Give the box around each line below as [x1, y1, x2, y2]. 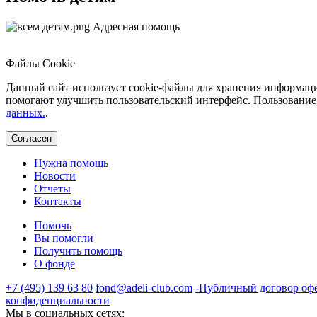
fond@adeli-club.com [96, 281, 192, 294]
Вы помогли [34, 231, 93, 244]
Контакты [34, 195, 81, 207]
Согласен [11, 132, 52, 144]
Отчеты [34, 182, 71, 195]
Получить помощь [34, 244, 122, 257]
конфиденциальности [6, 294, 110, 306]
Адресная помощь [90, 20, 180, 33]
